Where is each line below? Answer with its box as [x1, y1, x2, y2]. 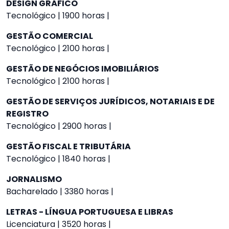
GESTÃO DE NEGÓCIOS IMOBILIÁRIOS [6, 63, 159, 75]
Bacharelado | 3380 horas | [6, 186, 113, 197]
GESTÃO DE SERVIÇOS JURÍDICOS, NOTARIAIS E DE [6, 96, 215, 107]
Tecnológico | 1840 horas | [6, 153, 110, 165]
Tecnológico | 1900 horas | [6, 10, 109, 21]
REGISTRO [6, 108, 49, 120]
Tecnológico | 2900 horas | [6, 120, 111, 132]
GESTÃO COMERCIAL [6, 30, 93, 42]
